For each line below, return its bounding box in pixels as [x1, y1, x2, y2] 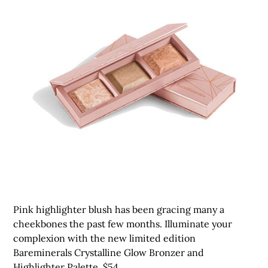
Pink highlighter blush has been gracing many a [13, 203, 225, 215]
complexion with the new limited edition [13, 232, 196, 244]
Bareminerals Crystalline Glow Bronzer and [13, 246, 205, 258]
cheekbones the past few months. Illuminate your [13, 217, 233, 230]
